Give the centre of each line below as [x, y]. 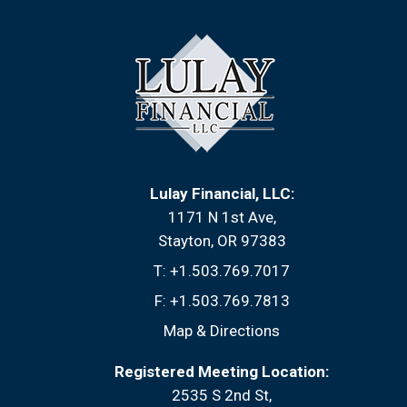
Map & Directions [222, 330]
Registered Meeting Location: [222, 371]
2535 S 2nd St [220, 395]
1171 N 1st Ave [220, 217]
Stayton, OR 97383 [222, 240]
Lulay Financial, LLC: [222, 193]
